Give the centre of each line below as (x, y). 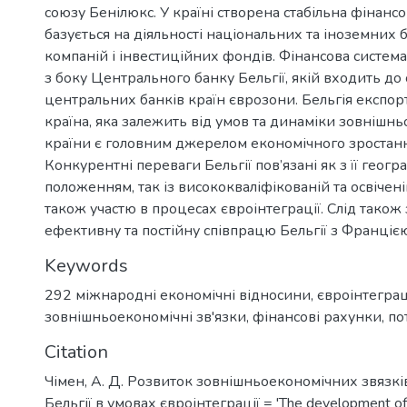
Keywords (86, 265)
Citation (76, 352)
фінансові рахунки (317, 317)
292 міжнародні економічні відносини (178, 295)
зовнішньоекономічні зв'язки (145, 317)
